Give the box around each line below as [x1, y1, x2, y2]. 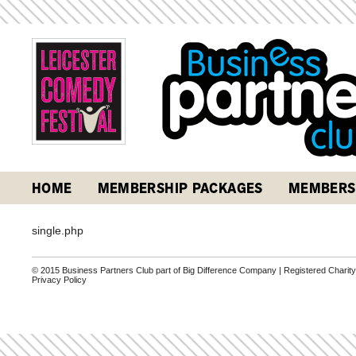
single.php [32, 224, 83, 237]
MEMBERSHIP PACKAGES [97, 178, 263, 198]
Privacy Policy [32, 275, 87, 284]
